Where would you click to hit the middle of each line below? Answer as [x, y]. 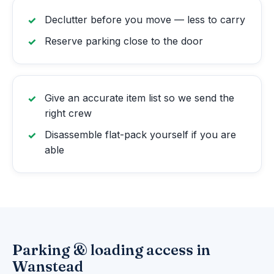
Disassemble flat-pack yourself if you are [140, 135]
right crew [68, 113]
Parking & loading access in [111, 250]
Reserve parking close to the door [124, 41]
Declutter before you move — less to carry [145, 20]
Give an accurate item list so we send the [139, 98]
